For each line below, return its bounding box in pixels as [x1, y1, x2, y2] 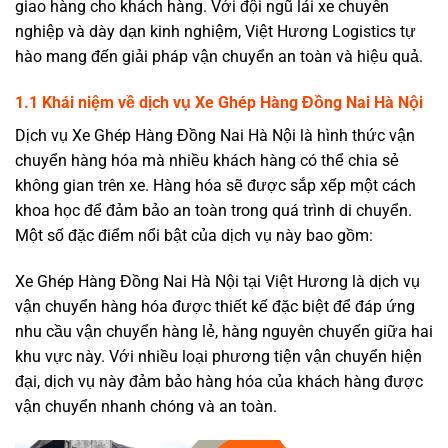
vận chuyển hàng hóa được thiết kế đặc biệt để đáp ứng [15, 296, 415, 316]
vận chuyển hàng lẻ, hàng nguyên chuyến [76, 321, 370, 341]
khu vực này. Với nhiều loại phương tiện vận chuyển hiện [15, 346, 422, 366]
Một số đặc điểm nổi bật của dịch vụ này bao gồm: [15, 225, 373, 245]
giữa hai [370, 321, 433, 341]
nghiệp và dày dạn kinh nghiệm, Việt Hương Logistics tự [15, 22, 416, 42]
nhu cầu [15, 321, 76, 341]
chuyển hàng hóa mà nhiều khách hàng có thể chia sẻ [15, 150, 399, 170]
